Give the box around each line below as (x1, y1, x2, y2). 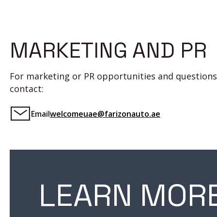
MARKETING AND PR (10, 37, 207, 64)
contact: (10, 83, 44, 94)
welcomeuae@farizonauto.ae (50, 108, 160, 119)
